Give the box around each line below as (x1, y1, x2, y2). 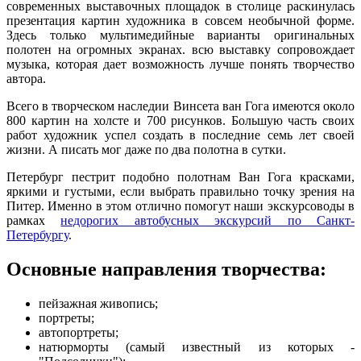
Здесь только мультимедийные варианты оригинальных (6, 27, 355, 42)
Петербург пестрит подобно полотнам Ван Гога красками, (6, 169, 355, 184)
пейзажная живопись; (39, 296, 158, 310)
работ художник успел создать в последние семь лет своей (6, 127, 355, 142)
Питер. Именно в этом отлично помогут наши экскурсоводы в (6, 198, 355, 213)
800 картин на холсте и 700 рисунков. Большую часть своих (6, 113, 355, 127)
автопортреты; (39, 325, 118, 339)
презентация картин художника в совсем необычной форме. (6, 13, 355, 27)
